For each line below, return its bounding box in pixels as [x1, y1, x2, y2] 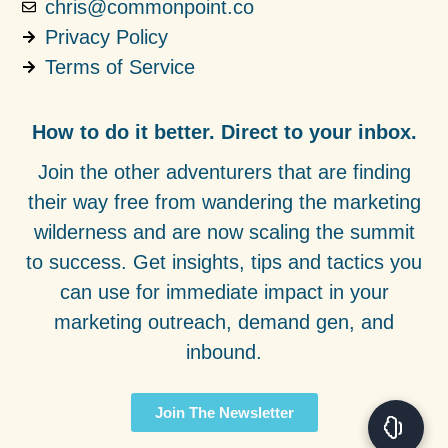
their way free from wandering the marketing [27, 191, 421, 213]
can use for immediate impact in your [59, 281, 389, 303]
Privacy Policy [44, 25, 168, 48]
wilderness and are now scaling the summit [33, 221, 415, 243]
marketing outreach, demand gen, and [54, 311, 394, 333]
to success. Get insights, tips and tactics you [26, 251, 422, 273]
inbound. [186, 341, 262, 363]
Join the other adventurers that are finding [37, 161, 411, 183]
